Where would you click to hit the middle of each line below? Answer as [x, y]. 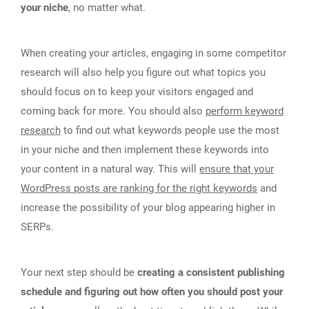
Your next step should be [79, 272]
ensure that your [237, 169]
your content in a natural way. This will [110, 169]
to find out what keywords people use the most [170, 130]
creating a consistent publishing [211, 272]
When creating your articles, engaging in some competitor [153, 53]
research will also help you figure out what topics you [143, 72]
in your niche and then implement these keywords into [145, 149]
